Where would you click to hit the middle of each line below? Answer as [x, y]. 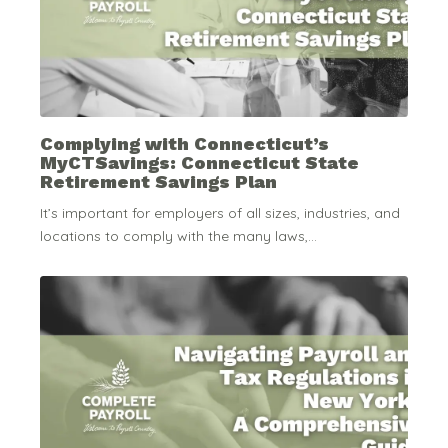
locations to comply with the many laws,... [178, 235]
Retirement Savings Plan [158, 182]
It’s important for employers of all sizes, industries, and [220, 212]
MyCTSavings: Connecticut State [199, 163]
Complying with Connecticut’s [184, 144]
